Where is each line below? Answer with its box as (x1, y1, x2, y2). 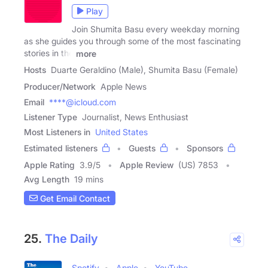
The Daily (45, 232, 98, 246)
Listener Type (24, 112, 77, 123)
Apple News (100, 81, 147, 92)
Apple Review (120, 160, 173, 170)
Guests (129, 143, 156, 154)
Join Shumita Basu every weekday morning (72, 23, 239, 34)
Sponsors (187, 143, 223, 154)
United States (95, 127, 148, 138)
